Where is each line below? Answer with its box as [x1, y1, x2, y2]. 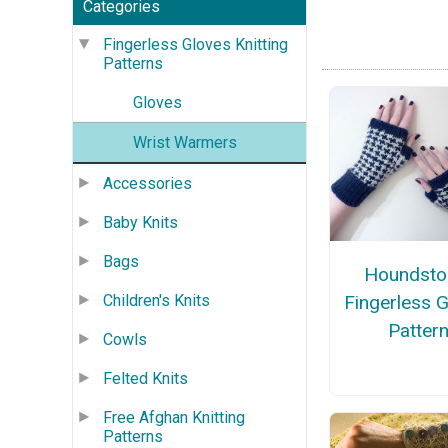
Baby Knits [103, 212, 178, 232]
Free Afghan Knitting [103, 407, 245, 427]
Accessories [103, 173, 192, 193]
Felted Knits [103, 368, 188, 388]
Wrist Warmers [133, 132, 237, 152]
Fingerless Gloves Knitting [103, 34, 288, 54]
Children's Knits [103, 290, 210, 310]
